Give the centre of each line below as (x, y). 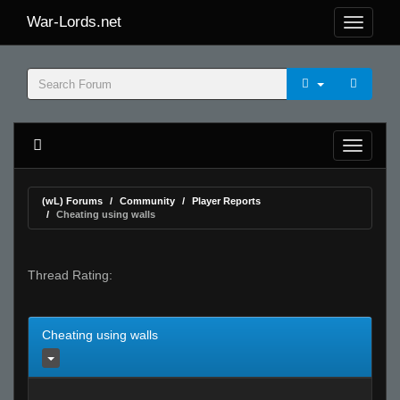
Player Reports (226, 201)
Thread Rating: (70, 275)
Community (147, 201)
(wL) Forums (72, 201)
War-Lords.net (74, 22)
